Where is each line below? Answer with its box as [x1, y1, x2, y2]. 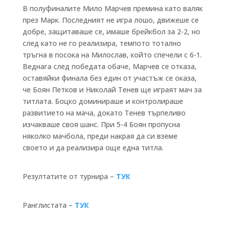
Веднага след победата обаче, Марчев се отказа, [22, 61, 197, 71]
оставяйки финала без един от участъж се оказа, [22, 73, 197, 83]
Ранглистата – [22, 200, 75, 210]
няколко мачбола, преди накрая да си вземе [22, 131, 178, 141]
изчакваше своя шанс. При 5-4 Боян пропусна [22, 119, 180, 129]
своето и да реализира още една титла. [22, 142, 163, 152]
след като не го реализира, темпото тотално [22, 38, 181, 48]
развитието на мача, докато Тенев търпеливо [22, 107, 186, 118]
